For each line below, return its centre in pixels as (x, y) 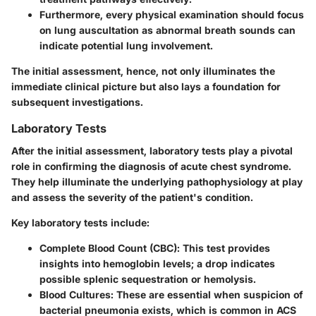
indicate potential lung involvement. (126, 45)
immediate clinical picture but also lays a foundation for (146, 86)
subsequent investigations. (77, 102)
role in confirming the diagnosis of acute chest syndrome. (151, 166)
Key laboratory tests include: (80, 222)
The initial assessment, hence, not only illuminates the (143, 71)
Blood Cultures (75, 294)
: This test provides (224, 248)
